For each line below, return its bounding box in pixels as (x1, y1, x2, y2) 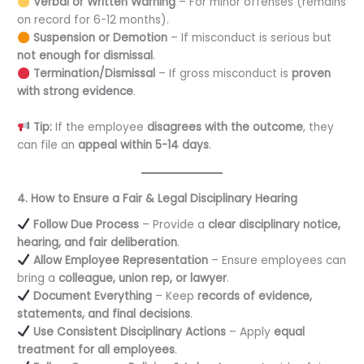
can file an (17, 137, 79, 154)
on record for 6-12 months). (17, 12, 170, 28)
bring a (17, 270, 59, 286)
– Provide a (138, 216, 208, 232)
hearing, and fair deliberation (17, 234, 178, 250)
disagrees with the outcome (146, 119, 303, 136)
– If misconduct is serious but (167, 30, 331, 46)
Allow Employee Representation (32, 252, 208, 268)
